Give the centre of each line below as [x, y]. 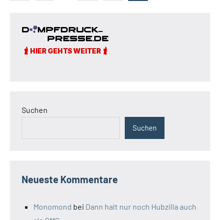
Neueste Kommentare [70, 179]
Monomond [53, 206]
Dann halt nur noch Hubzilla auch [141, 206]
